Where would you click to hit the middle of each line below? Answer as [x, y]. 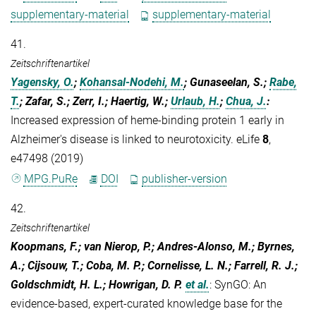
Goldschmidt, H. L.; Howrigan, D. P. [97, 284]
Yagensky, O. [42, 83]
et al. [197, 284]
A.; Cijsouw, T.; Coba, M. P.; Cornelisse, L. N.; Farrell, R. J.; [154, 265]
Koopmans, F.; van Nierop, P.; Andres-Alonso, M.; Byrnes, [153, 246]
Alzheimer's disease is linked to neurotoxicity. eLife [136, 140]
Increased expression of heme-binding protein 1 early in [147, 121]
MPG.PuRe [50, 178]
